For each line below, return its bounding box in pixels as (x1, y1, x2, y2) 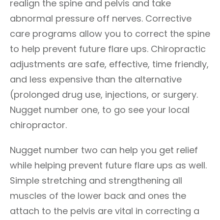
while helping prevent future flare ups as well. (10, 159, 207, 171)
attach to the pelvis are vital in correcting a (10, 205, 199, 217)
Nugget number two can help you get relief (10, 144, 198, 156)
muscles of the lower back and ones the (10, 190, 186, 202)
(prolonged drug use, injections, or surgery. (10, 88, 198, 101)
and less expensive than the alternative (10, 73, 182, 85)
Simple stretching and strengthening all (10, 174, 182, 187)
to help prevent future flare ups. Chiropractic (10, 43, 206, 55)
